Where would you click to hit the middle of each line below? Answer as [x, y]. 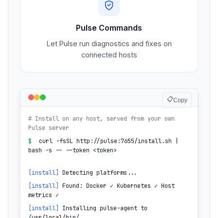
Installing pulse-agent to [103, 209]
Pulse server [49, 128]
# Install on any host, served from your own [101, 119]
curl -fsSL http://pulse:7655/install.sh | [109, 141]
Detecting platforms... [98, 173]
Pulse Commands [109, 28]
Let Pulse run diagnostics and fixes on [109, 44]
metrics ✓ [44, 195]
